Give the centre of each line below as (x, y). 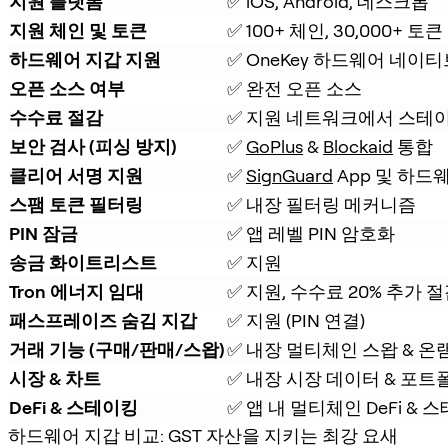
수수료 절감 (56, 117)
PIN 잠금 (43, 233)
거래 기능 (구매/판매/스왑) (117, 349)
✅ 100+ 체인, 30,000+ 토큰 (335, 30)
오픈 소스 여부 (67, 88)
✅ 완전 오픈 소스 (294, 88)
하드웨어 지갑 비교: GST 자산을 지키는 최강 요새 (203, 435)
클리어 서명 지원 (76, 175)
